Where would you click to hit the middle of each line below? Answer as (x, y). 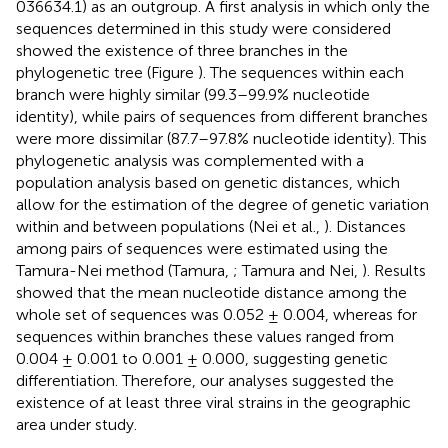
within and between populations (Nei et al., (170, 226)
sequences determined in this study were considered (203, 28)
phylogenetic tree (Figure (107, 72)
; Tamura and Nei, (297, 270)
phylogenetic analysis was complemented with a (190, 160)
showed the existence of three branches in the (182, 50)
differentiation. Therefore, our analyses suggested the (205, 380)
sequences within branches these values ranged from (205, 336)
